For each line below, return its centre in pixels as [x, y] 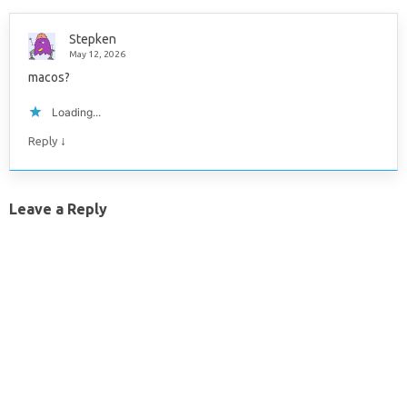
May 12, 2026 [97, 55]
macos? [49, 78]
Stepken [93, 40]
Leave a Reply [58, 209]
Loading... [76, 113]
